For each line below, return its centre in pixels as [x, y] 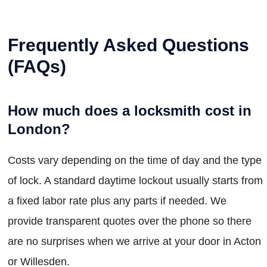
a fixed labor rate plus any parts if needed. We [117, 201]
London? [39, 129]
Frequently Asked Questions [128, 45]
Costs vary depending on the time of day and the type [135, 161]
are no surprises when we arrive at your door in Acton [134, 242]
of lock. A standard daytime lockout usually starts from [135, 181]
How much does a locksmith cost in [130, 111]
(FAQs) [37, 67]
